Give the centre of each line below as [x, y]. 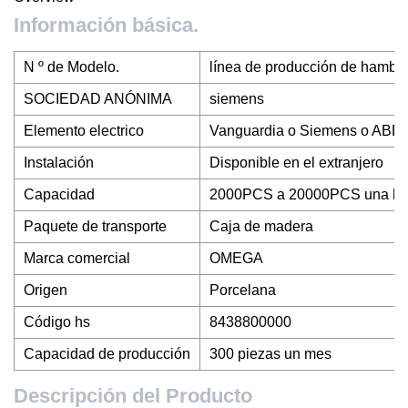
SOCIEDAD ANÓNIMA [98, 99]
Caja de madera [261, 226]
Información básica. [106, 25]
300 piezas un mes [270, 354]
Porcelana [243, 290]
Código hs [57, 322]
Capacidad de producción [107, 354]
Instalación [59, 163]
